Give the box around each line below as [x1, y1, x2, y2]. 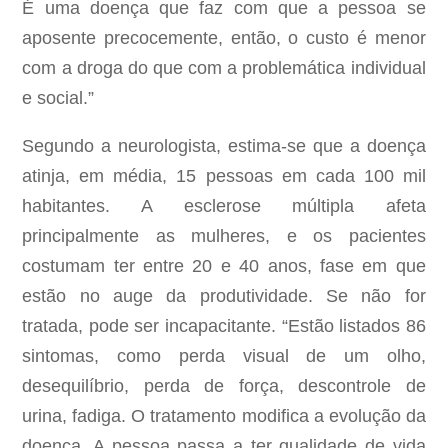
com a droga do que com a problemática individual [22, 58, 426, 79]
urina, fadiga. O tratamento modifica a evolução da [22, 406, 426, 427]
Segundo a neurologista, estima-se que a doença [22, 136, 426, 157]
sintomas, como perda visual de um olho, [22, 346, 426, 367]
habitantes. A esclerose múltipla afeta [22, 196, 426, 217]
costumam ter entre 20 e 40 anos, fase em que [22, 256, 426, 277]
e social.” [22, 88, 95, 109]
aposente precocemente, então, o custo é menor [22, 28, 426, 49]
